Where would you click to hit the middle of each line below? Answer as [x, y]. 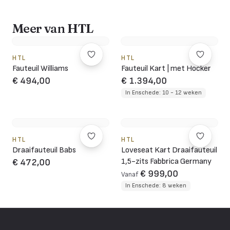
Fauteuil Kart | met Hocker [166, 68]
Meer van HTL [53, 28]
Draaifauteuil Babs [44, 150]
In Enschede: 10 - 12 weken [164, 92]
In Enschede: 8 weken [156, 185]
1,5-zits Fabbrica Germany [166, 161]
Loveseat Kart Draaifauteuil [169, 150]
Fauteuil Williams [40, 68]
